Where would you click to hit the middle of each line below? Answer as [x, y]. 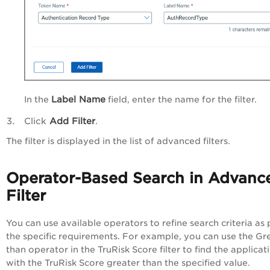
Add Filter [72, 121]
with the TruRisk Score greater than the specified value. [129, 262]
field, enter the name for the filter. [181, 99]
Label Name [78, 99]
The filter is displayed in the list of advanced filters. [119, 141]
